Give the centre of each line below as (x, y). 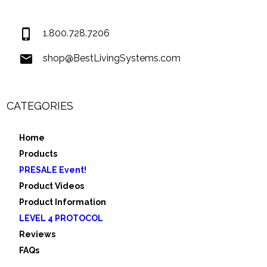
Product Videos (52, 186)
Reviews (38, 235)
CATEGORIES (40, 106)
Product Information (63, 202)
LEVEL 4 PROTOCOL (61, 218)
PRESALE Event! (53, 170)
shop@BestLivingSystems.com (112, 58)
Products (38, 154)
